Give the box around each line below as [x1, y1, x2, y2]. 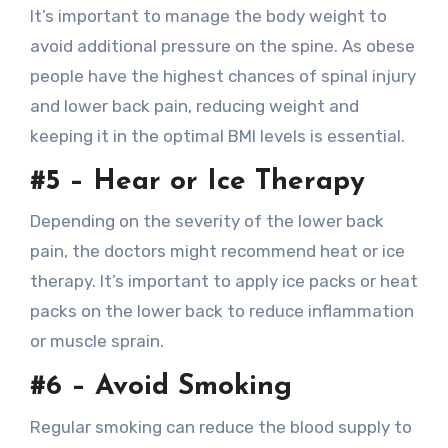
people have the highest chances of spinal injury [29, 65, 416, 86]
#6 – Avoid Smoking [29, 373, 292, 401]
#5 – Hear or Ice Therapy [29, 167, 365, 196]
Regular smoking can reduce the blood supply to [29, 416, 412, 437]
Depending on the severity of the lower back [29, 211, 384, 231]
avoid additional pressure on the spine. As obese [29, 35, 415, 56]
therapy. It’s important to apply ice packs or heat [29, 271, 418, 291]
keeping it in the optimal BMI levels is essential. [29, 125, 405, 146]
